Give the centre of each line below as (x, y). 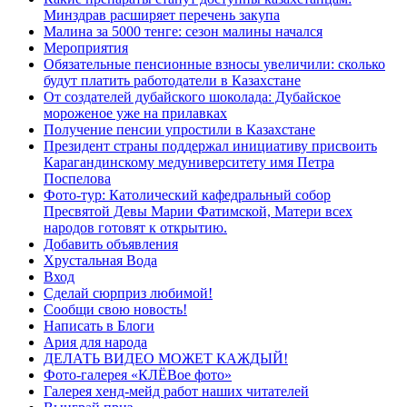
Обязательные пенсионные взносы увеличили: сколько (214, 65)
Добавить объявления (111, 244)
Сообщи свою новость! (115, 310)
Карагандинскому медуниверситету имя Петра (189, 163)
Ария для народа (95, 342)
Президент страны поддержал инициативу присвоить (210, 146)
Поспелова (77, 179)
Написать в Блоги (99, 326)
